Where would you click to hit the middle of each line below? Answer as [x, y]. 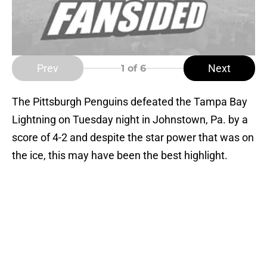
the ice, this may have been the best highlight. [120, 156]
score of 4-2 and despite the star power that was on [133, 138]
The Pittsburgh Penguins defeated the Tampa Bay [130, 102]
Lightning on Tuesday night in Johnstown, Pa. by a [130, 120]
